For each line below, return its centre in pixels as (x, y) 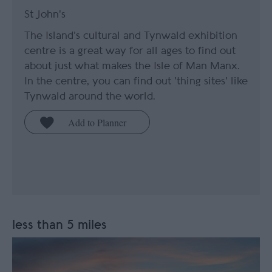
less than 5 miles (59, 225)
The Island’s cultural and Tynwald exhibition (131, 36)
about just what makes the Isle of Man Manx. (132, 66)
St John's (45, 15)
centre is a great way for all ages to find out (130, 51)
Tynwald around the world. (90, 97)
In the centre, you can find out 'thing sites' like (136, 81)
